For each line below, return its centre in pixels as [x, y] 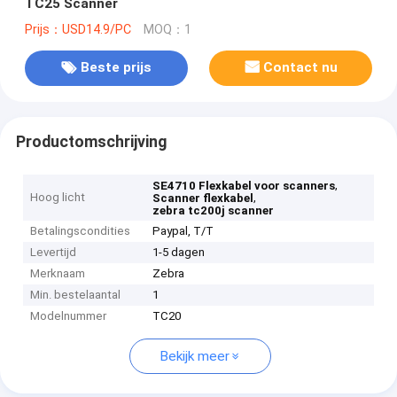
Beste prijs [116, 68]
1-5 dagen [179, 253]
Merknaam [58, 274]
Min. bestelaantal [76, 295]
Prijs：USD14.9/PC [78, 29]
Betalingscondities [81, 231]
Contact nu [301, 68]
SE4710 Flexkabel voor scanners [244, 186]
